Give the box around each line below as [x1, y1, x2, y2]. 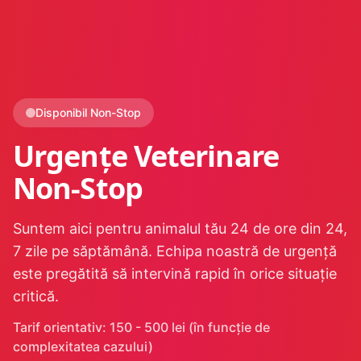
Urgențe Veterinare [13, 136, 279, 176]
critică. [13, 288, 59, 305]
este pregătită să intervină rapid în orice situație [13, 265, 337, 283]
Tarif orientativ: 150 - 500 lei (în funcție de [13, 319, 270, 336]
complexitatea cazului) [13, 338, 153, 355]
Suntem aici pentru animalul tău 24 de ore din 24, [13, 220, 347, 238]
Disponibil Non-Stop [35, 106, 141, 120]
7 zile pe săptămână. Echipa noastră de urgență [13, 243, 337, 260]
